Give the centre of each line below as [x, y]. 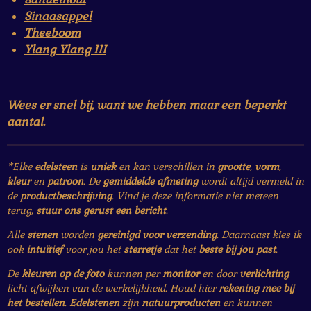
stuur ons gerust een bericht [101, 211]
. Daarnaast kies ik [259, 235]
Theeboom [52, 33]
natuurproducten [181, 303]
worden [77, 235]
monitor [181, 274]
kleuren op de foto [63, 274]
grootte [234, 167]
